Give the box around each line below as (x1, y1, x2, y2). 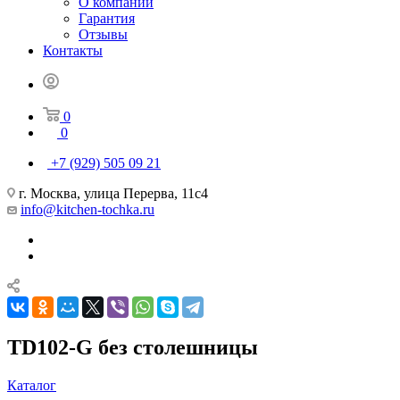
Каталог (7, 377, 56, 393)
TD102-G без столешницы (7, 335, 258, 359)
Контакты (43, 42, 103, 58)
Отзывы (79, 26, 128, 42)
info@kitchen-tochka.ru (21, 201, 154, 217)
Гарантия (79, 10, 135, 26)
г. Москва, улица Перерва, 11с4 (15, 185, 208, 201)
